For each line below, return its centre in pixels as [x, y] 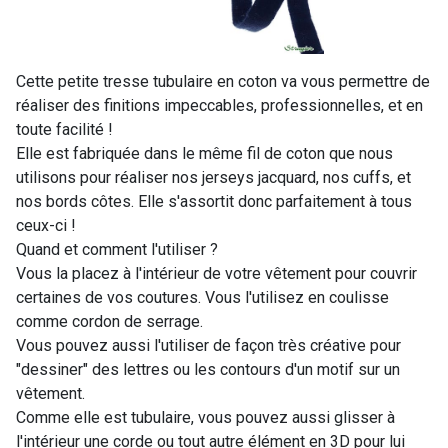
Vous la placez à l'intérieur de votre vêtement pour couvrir [216, 273]
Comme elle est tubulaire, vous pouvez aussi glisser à [205, 417]
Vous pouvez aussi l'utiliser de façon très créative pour [208, 345]
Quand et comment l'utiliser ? [117, 249]
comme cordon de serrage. [109, 321]
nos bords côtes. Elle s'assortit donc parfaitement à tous [214, 201]
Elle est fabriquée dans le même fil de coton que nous [204, 153]
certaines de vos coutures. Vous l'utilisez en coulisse [202, 297]
